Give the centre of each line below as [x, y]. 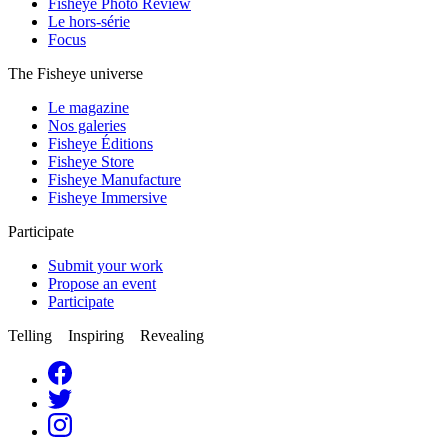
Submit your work [105, 265]
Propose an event [102, 283]
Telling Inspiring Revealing [106, 335]
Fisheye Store [91, 161]
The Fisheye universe [75, 73]
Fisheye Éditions [100, 143]
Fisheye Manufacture [114, 179]
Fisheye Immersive [107, 197]
